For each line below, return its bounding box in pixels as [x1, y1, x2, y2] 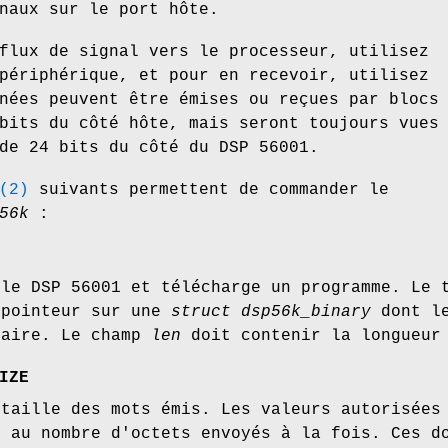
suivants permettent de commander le [29, 181, 389, 200]
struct [171, 303, 231, 322]
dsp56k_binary [241, 303, 371, 322]
